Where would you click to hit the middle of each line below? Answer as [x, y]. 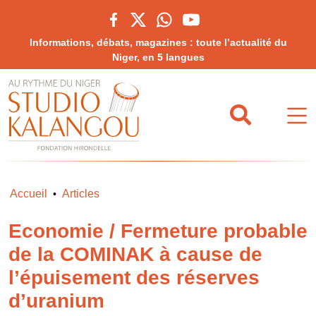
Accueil [29, 194]
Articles [81, 194]
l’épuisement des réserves [134, 278]
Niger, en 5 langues [158, 57]
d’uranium [56, 301]
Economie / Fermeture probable [158, 231]
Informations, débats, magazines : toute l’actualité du [158, 42]
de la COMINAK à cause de [135, 254]
